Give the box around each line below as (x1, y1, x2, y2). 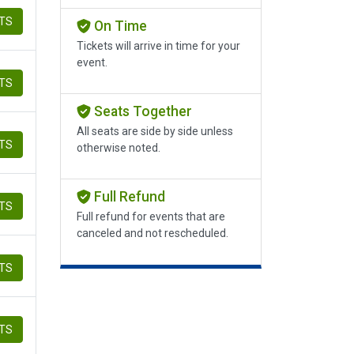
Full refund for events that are (77, 210, 225, 224)
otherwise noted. (77, 141, 160, 155)
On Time (90, 18, 147, 35)
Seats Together (90, 104, 192, 120)
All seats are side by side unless (77, 125, 233, 138)
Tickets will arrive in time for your (77, 40, 240, 53)
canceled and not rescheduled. (77, 227, 228, 240)
